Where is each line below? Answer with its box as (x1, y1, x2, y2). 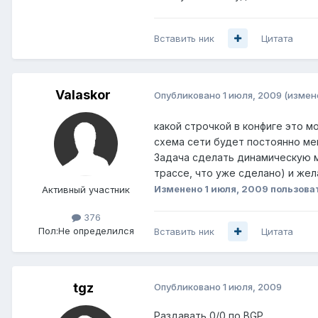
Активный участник (42, 183, 130, 195)
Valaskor (55, 87, 111, 102)
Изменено (154, 182, 204, 194)
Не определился (57, 224, 134, 236)
